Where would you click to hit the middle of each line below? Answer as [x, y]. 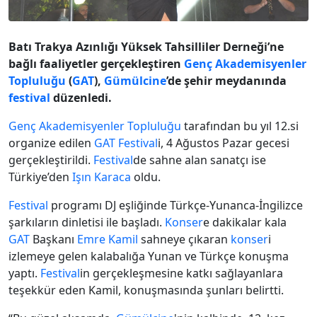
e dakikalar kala [245, 223]
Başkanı [53, 240]
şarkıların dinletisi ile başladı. [87, 223]
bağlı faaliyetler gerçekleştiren [96, 64]
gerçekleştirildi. [51, 160]
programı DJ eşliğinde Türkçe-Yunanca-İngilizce [175, 206]
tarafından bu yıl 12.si [240, 126]
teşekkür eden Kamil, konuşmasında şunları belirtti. [146, 290]
